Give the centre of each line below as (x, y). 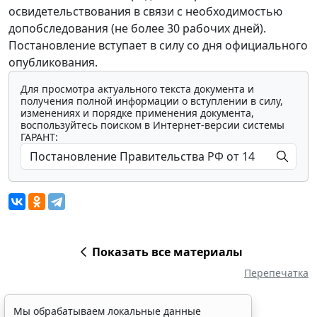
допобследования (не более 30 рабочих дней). (137, 29)
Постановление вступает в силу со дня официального (158, 46)
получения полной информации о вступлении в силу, (152, 101)
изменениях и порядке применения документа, (137, 113)
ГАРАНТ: (39, 137)
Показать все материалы (167, 252)
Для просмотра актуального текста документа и (137, 89)
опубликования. (53, 63)
